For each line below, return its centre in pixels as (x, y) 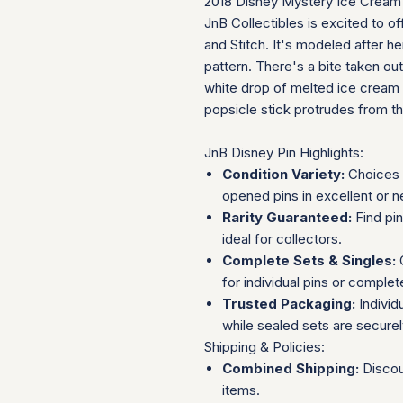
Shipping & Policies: (264, 347)
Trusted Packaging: (289, 304)
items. (241, 390)
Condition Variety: (283, 174)
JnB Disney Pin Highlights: (284, 152)
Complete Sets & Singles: (309, 260)
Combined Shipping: (291, 368)
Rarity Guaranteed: (287, 217)
